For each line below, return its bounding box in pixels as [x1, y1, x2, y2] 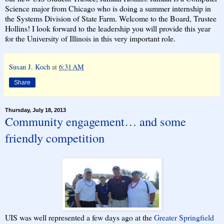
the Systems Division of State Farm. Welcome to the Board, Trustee [5, 12, 216, 23]
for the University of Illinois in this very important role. [5, 32, 178, 43]
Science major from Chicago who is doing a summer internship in [5, 2, 211, 13]
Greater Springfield [154, 211, 214, 222]
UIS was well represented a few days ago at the [5, 211, 154, 222]
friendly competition [5, 129, 104, 146]
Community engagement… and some [5, 112, 186, 129]
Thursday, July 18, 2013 [5, 106, 66, 113]
